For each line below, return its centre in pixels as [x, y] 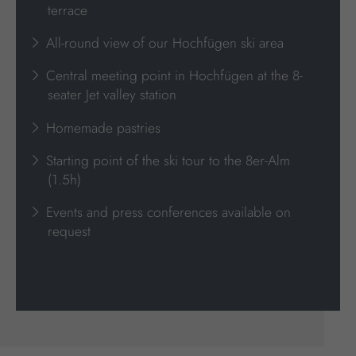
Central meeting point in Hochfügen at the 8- [173, 76]
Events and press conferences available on [167, 212]
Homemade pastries [102, 128]
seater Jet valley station [112, 95]
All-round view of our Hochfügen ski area [163, 43]
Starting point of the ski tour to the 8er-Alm [166, 160]
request [69, 231]
